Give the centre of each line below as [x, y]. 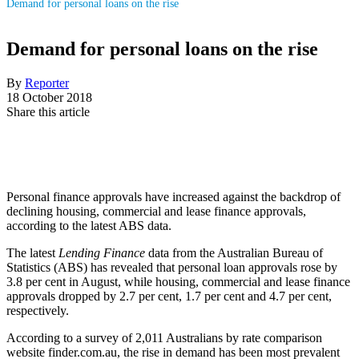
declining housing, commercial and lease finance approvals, [156, 211]
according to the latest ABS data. [89, 225]
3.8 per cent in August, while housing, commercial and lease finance [178, 281]
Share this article [48, 111]
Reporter [47, 83]
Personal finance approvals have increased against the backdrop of [173, 196]
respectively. [38, 310]
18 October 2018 [49, 97]
